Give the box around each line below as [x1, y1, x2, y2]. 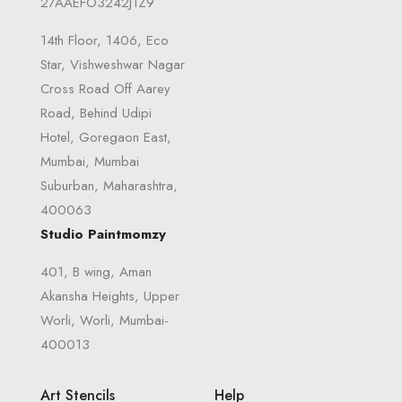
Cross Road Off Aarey [40, 79, 170, 99]
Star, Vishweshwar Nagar [40, 55, 185, 74]
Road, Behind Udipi [40, 103, 152, 123]
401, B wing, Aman [40, 262, 152, 282]
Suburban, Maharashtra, [40, 176, 178, 196]
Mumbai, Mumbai [40, 152, 139, 171]
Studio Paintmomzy [40, 224, 166, 244]
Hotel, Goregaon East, [40, 127, 171, 147]
